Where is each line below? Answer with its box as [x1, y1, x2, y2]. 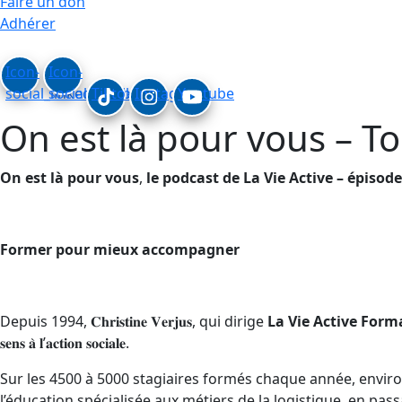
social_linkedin [5, 83, 104, 104]
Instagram [135, 83, 205, 104]
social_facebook [48, 83, 157, 104]
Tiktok [92, 83, 134, 104]
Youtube [178, 83, 234, 104]
